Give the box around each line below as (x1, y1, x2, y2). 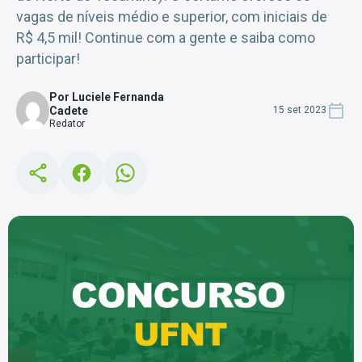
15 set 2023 (273, 104, 326, 116)
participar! (16, 50, 80, 67)
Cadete (48, 104, 88, 117)
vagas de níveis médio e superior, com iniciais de (16, 8, 327, 25)
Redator (48, 118, 85, 129)
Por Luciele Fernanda (48, 90, 164, 103)
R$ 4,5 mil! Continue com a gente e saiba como (16, 29, 315, 46)
